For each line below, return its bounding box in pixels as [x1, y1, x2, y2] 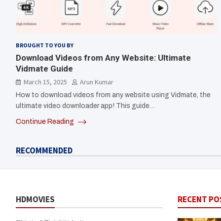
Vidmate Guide [16, 64, 73, 74]
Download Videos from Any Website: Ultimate [16, 53, 191, 63]
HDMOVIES [16, 194, 55, 205]
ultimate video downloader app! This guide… [16, 102, 155, 110]
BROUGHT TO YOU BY [16, 41, 74, 49]
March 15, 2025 [24, 77, 67, 87]
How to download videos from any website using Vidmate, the [16, 91, 211, 99]
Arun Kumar [80, 77, 113, 87]
